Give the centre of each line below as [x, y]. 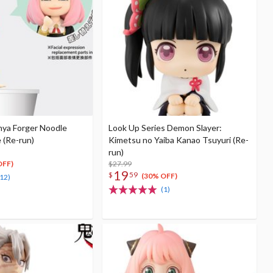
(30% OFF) [159, 176]
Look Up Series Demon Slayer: [165, 128]
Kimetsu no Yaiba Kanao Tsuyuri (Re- [179, 140]
